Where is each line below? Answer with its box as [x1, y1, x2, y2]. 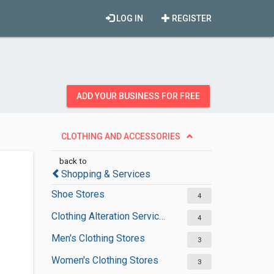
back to [59, 156, 87, 166]
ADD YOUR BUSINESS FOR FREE [76, 91, 200, 101]
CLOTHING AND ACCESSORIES [61, 131, 180, 141]
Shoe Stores [51, 188, 105, 200]
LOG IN [114, 13, 143, 23]
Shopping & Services [61, 168, 150, 180]
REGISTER [170, 13, 212, 23]
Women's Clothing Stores [51, 254, 158, 266]
